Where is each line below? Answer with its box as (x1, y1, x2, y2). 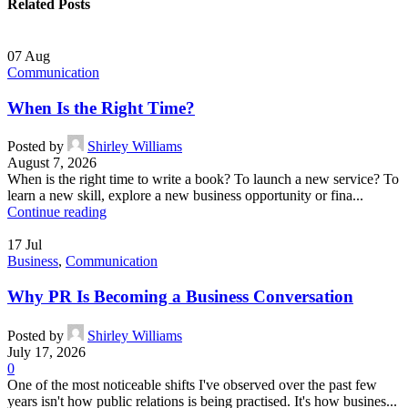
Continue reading (7, 204, 107, 220)
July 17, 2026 (7, 343, 86, 360)
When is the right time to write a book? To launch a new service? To (7, 171, 399, 188)
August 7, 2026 (7, 155, 97, 171)
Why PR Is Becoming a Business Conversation (7, 286, 353, 306)
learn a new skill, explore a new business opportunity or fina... (7, 188, 363, 204)
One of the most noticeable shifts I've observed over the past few (7, 376, 377, 393)
